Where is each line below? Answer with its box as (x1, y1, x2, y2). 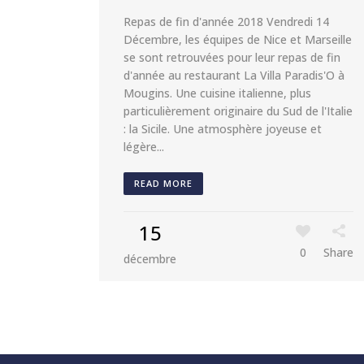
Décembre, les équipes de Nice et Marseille (123, 32, 352, 47)
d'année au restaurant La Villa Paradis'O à (123, 67, 344, 83)
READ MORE (134, 177, 193, 189)
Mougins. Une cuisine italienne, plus (123, 85, 311, 101)
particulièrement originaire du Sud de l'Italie (123, 103, 353, 119)
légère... (123, 139, 164, 154)
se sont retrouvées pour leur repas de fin (123, 50, 340, 65)
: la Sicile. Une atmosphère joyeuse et (123, 121, 322, 136)
